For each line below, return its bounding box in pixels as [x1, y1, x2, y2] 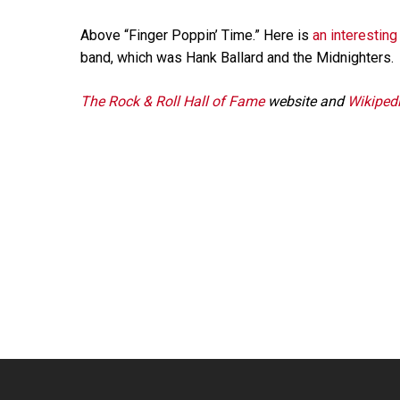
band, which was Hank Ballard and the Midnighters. [80, 48, 394, 66]
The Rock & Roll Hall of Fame [80, 92, 264, 110]
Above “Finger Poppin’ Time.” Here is [80, 26, 312, 44]
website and [264, 92, 347, 110]
